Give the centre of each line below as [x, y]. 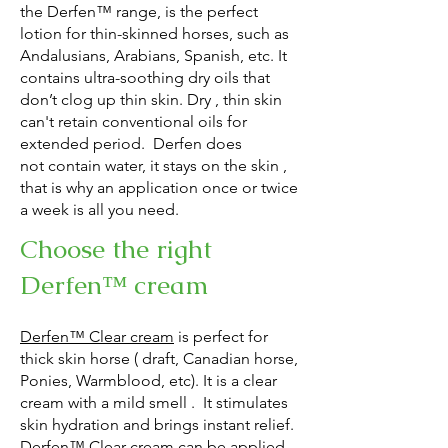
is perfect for [221, 336]
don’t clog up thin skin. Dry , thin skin [151, 99]
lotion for [53, 33]
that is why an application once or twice [159, 187]
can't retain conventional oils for [133, 121]
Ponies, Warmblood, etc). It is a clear [148, 380]
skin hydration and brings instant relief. [157, 424]
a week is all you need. [99, 209]
